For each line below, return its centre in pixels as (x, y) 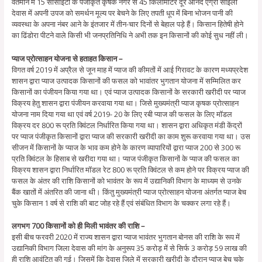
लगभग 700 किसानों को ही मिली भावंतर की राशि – (79, 225)
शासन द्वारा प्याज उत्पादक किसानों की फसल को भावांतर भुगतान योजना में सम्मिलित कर (126, 80)
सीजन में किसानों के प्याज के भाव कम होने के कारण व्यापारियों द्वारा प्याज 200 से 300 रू (126, 147)
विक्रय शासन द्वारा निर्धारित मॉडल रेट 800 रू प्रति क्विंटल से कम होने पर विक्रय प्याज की (130, 169)
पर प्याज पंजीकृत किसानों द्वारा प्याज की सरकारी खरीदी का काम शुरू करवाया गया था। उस (131, 136)
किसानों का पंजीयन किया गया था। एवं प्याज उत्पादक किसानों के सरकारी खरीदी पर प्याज (128, 92)
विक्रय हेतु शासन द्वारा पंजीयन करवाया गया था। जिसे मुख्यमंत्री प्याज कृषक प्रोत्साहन (125, 103)
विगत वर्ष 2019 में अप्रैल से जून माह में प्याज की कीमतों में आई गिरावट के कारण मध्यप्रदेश (130, 69)
